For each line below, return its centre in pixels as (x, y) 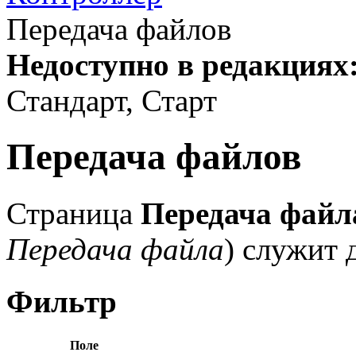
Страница (74, 213)
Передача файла (115, 249)
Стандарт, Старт (112, 101)
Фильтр (62, 302)
